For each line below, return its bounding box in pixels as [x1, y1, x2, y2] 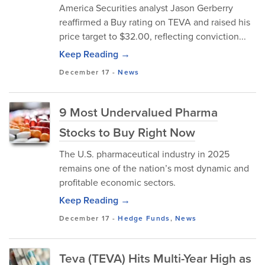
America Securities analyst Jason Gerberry [59, 1, 233, 14]
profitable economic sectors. [59, 176, 176, 189]
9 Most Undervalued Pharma [59, 103, 218, 121]
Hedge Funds [118, 213, 170, 223]
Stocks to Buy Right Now [59, 123, 195, 141]
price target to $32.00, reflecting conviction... [59, 30, 246, 43]
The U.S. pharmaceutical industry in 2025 [59, 147, 230, 160]
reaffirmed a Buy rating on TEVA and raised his [59, 15, 250, 28]
